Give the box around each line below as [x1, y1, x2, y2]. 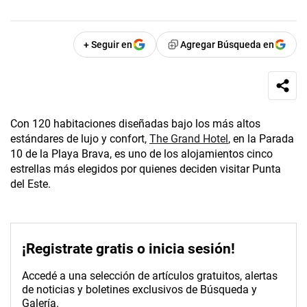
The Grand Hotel [149, 132, 228, 146]
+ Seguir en [84, 39, 132, 51]
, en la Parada [228, 132, 294, 146]
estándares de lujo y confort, [10, 132, 149, 146]
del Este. [10, 177, 53, 191]
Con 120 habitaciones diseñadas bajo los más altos [10, 117, 260, 131]
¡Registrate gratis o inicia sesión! [22, 241, 235, 258]
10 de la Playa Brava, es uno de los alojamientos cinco [10, 147, 273, 161]
